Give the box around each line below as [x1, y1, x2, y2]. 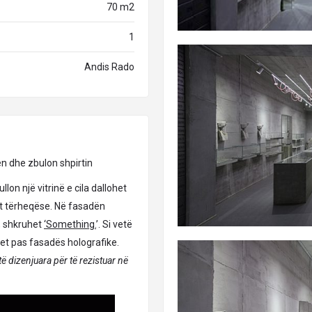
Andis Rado [84, 61, 134, 72]
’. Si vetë [96, 219, 132, 230]
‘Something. [44, 219, 96, 230]
